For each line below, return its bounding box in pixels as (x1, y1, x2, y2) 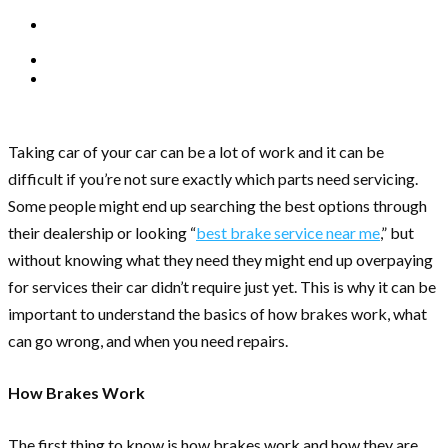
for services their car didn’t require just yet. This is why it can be (8, 277, 436, 297)
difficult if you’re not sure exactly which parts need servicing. (8, 169, 418, 189)
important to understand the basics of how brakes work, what (8, 304, 427, 324)
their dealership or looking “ (8, 223, 196, 243)
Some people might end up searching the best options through (8, 196, 427, 216)
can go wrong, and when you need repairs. (8, 331, 288, 351)
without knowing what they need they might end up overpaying (8, 250, 433, 270)
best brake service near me (196, 223, 380, 243)
